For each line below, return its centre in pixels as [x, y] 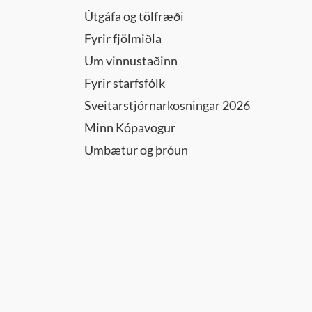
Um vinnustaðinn [131, 61]
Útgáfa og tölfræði [134, 16]
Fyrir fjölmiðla [123, 38]
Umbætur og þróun [136, 150]
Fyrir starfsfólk [125, 83]
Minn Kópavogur [130, 127]
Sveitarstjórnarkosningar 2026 [167, 105]
